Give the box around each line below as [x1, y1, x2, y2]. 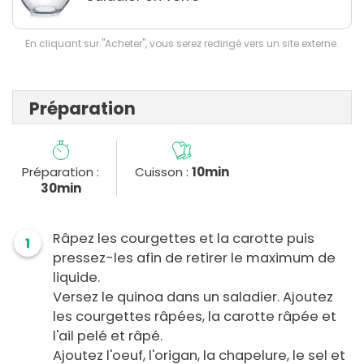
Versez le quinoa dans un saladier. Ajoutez [53, 288, 333, 307]
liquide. [53, 268, 100, 288]
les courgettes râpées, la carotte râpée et [53, 307, 336, 327]
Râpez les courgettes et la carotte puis [53, 229, 314, 249]
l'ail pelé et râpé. [53, 327, 162, 346]
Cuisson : [134, 163, 192, 181]
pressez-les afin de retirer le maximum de [53, 249, 336, 268]
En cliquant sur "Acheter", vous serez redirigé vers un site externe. [25, 37, 339, 51]
